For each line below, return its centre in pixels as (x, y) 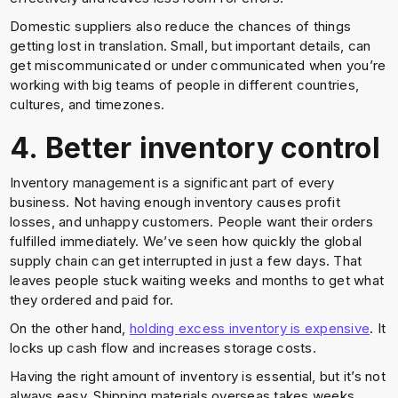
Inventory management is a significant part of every (172, 183)
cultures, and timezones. (88, 104)
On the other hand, (70, 328)
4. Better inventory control (195, 148)
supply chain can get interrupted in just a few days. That (186, 261)
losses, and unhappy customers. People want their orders (191, 222)
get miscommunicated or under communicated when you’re (198, 65)
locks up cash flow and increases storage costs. (163, 348)
